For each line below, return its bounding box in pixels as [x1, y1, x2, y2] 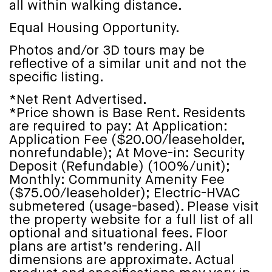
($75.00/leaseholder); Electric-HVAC [9, 186, 240, 200]
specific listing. [9, 70, 104, 84]
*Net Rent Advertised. [9, 93, 147, 107]
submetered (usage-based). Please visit [9, 200, 259, 214]
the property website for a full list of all [9, 213, 253, 227]
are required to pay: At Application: [9, 120, 228, 134]
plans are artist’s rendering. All [9, 240, 201, 254]
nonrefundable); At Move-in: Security [9, 146, 245, 160]
